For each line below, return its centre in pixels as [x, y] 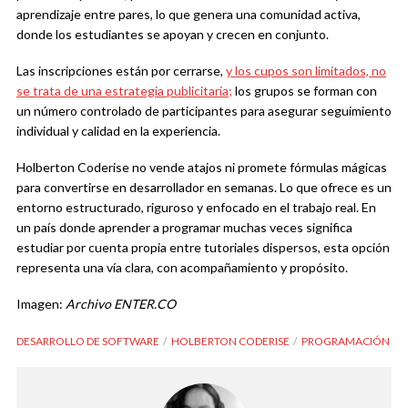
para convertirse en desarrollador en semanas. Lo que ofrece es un [204, 187]
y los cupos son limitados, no [306, 70]
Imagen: [41, 303]
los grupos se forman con [305, 90]
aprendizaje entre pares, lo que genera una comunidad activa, [189, 14]
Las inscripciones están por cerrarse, [121, 70]
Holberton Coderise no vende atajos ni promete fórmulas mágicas [202, 167]
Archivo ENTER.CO [121, 303]
